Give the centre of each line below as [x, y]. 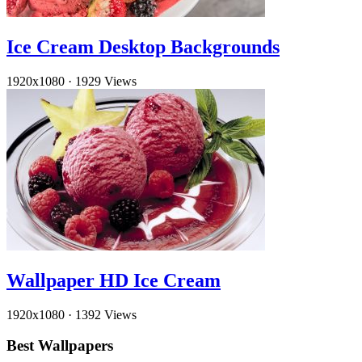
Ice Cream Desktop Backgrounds [143, 47]
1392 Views [106, 314]
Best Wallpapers [60, 346]
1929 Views [106, 81]
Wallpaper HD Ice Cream [114, 280]
